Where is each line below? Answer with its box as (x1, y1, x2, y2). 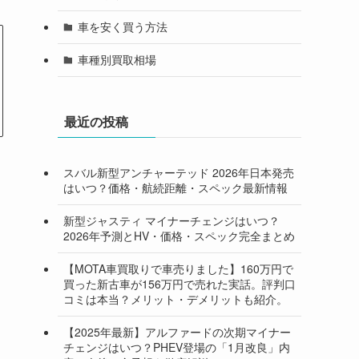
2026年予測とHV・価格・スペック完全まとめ (63, 228, 295, 244)
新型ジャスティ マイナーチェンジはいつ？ (63, 212, 280, 229)
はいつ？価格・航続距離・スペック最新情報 (63, 179, 288, 196)
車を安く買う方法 (77, 18, 167, 35)
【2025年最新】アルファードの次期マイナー (63, 324, 291, 341)
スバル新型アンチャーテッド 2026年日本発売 (63, 164, 294, 181)
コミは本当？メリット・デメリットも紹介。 (63, 291, 288, 308)
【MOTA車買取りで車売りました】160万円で (63, 260, 293, 277)
